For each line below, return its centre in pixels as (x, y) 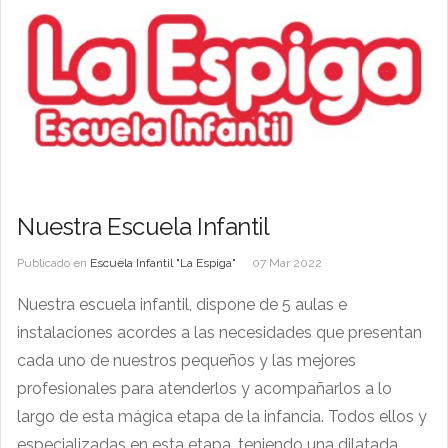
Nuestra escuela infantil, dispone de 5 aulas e (182, 304)
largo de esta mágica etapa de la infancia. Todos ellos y (222, 416)
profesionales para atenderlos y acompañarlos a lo (204, 388)
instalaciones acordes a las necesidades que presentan (219, 332)
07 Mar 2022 (287, 262)
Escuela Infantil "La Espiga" (163, 262)
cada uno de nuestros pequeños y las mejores (186, 360)
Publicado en (52, 262)
